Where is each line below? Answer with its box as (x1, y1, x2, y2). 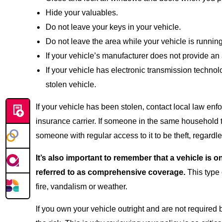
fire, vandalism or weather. (36, 182, 127, 191)
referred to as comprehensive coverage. (36, 168, 185, 176)
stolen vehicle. (46, 80, 96, 89)
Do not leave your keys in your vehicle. (46, 23, 181, 31)
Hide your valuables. (46, 8, 118, 17)
